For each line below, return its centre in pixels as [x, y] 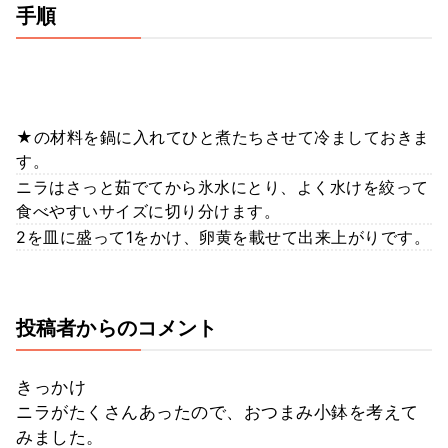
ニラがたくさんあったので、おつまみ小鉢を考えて [217, 411]
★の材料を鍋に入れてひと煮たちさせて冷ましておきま [223, 136]
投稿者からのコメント [117, 327]
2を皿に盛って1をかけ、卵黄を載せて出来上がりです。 [223, 236]
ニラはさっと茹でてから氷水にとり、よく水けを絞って [222, 186]
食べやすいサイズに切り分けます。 [148, 210]
